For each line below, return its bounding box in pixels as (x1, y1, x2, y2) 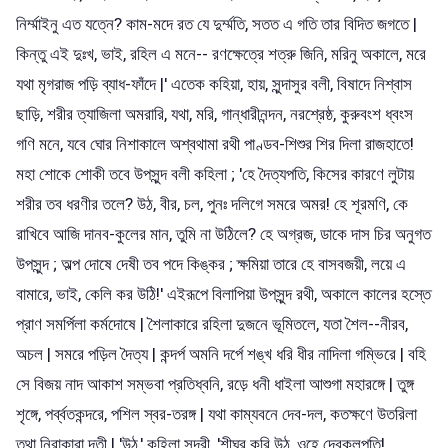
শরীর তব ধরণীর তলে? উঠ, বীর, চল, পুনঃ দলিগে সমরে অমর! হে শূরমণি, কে (16, 193, 408, 214)
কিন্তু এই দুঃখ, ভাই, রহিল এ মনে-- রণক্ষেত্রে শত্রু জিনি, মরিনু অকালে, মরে (16, 43, 426, 64)
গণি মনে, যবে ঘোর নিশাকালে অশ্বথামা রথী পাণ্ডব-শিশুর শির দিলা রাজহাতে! (16, 133, 414, 154)
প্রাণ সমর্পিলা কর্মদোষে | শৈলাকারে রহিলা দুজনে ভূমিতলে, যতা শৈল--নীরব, (16, 313, 408, 334)
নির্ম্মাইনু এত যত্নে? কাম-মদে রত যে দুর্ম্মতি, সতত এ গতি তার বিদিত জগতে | (16, 13, 417, 34)
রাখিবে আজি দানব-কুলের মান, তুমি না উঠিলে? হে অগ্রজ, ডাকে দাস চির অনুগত (16, 223, 431, 244)
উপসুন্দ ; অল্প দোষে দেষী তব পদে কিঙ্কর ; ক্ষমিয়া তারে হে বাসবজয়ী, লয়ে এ (16, 253, 406, 274)
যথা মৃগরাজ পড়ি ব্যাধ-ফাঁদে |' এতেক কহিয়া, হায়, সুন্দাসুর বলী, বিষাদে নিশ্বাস (16, 73, 412, 94)
